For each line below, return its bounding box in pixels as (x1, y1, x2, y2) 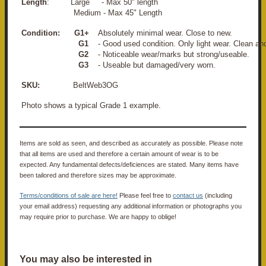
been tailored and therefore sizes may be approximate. (20, 171, 176, 179)
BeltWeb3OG (73, 80, 118, 90)
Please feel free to (119, 191, 173, 199)
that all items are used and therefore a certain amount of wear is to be (20, 150, 218, 157)
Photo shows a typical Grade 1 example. (21, 100, 161, 110)
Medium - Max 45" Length (21, 8, 162, 17)
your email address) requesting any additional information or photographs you (20, 202, 242, 210)
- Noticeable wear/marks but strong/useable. (91, 49, 249, 59)
